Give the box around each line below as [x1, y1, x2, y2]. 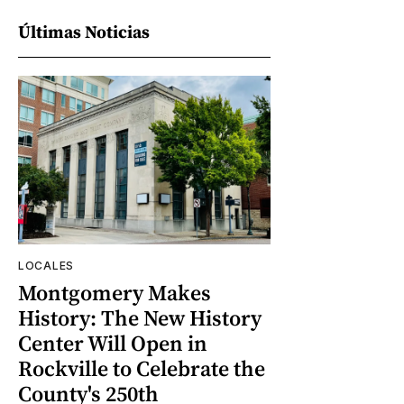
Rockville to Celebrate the [18, 353, 265, 384]
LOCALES [18, 259, 74, 273]
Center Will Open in [18, 328, 207, 359]
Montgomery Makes [18, 278, 211, 308]
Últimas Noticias [18, 20, 150, 44]
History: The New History [18, 303, 262, 334]
